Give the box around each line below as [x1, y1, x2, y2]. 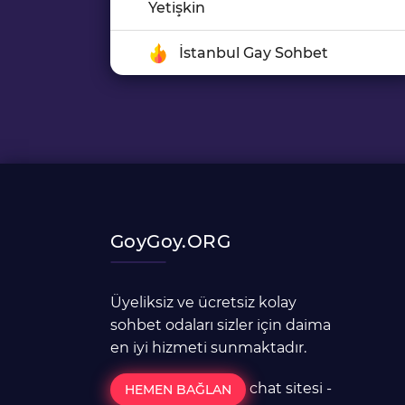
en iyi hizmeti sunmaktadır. [110, 339, 306, 356]
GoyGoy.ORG [110, 231, 231, 252]
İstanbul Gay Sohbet [179, 44, 328, 61]
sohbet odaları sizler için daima [110, 316, 331, 334]
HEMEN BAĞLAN [125, 381, 231, 398]
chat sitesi [250, 380, 323, 398]
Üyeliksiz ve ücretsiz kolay [110, 294, 297, 311]
